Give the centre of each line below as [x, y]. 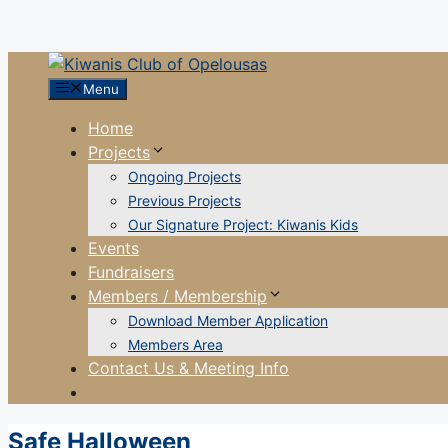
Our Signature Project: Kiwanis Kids [243, 224]
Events [113, 248]
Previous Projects [184, 200]
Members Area [175, 344]
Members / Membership [177, 296]
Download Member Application [228, 320]
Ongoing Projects [184, 176]
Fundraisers [131, 272]
